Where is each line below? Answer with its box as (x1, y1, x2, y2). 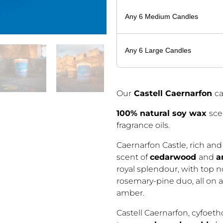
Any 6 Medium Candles (125, 12, 198, 21)
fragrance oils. (116, 120, 170, 130)
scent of (116, 152, 150, 162)
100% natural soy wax (116, 109, 209, 118)
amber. (116, 188, 144, 198)
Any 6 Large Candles (125, 46, 191, 55)
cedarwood (150, 152, 199, 162)
